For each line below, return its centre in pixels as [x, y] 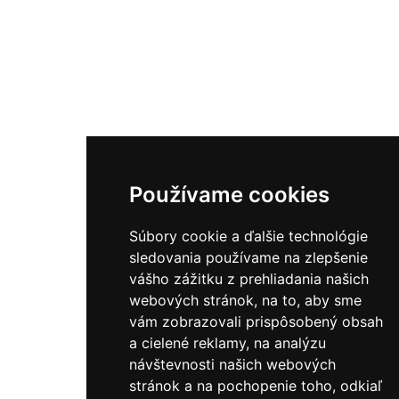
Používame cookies [229, 195]
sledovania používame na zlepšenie [248, 257]
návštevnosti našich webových [232, 364]
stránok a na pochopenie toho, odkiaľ [256, 386]
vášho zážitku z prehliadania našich [249, 279]
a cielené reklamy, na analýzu [228, 343]
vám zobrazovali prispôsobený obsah [256, 322]
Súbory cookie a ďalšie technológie [248, 236]
